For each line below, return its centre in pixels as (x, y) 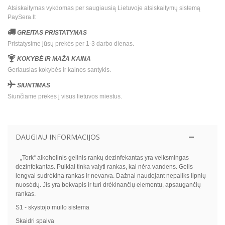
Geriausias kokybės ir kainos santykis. (59, 70)
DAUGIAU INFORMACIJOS (58, 137)
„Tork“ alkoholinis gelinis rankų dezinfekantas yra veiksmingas (102, 157)
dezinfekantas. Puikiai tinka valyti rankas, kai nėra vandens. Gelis (104, 166)
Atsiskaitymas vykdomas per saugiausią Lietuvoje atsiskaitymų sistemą (104, 8)
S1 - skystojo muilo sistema (52, 207)
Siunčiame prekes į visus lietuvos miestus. (65, 96)
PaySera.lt (22, 17)
